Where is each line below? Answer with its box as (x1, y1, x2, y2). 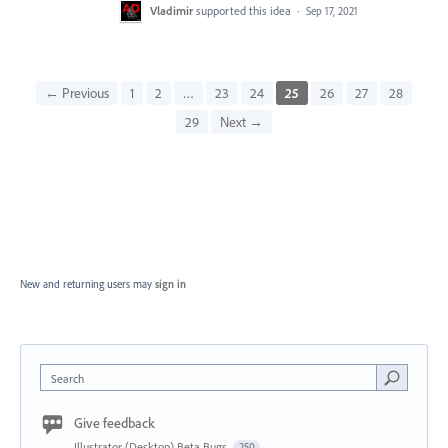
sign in (155, 276, 186, 291)
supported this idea (196, 2, 294, 18)
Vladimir (150, 2, 193, 18)
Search (51, 370, 84, 386)
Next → (220, 112, 263, 131)
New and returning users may (20, 276, 155, 291)
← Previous (45, 83, 109, 102)
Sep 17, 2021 (306, 3, 358, 18)
